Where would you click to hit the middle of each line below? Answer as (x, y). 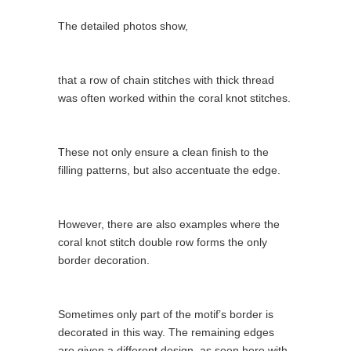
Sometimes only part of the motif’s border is (166, 314)
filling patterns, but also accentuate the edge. (169, 170)
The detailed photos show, (123, 25)
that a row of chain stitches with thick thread (166, 80)
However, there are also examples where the (169, 224)
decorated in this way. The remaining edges (166, 332)
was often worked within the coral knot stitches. (174, 98)
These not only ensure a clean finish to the (163, 152)
